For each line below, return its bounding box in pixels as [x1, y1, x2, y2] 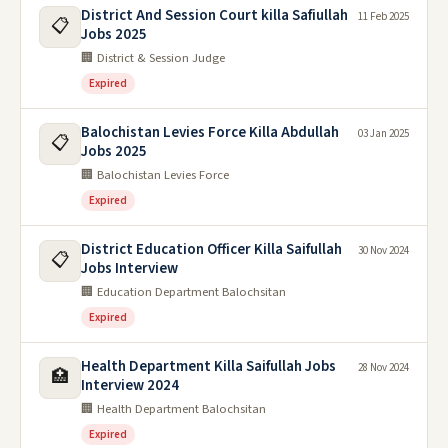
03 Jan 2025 [358, 126, 409, 141]
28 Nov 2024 [358, 360, 409, 375]
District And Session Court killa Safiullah [81, 5, 348, 26]
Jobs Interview [81, 258, 178, 279]
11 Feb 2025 [358, 9, 409, 24]
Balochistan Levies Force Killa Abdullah [81, 122, 339, 143]
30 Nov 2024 [358, 243, 409, 258]
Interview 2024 [81, 375, 179, 396]
